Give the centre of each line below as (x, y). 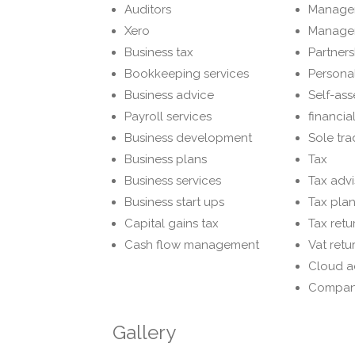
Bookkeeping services (187, 74)
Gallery (144, 333)
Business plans (166, 160)
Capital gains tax (172, 224)
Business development (188, 138)
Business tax (159, 53)
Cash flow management (192, 245)
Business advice (169, 95)
